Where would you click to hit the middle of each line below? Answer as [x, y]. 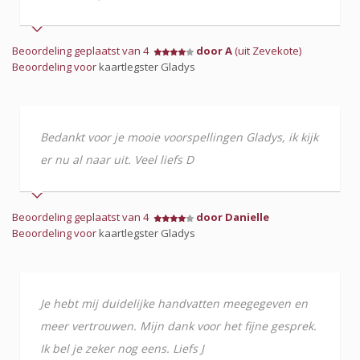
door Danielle [233, 217]
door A [214, 51]
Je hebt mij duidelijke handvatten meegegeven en [174, 303]
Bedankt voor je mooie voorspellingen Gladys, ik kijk [179, 137]
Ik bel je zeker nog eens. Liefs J [122, 348]
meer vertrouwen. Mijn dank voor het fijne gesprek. [178, 326]
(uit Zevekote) [267, 51]
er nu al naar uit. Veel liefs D [117, 160]
